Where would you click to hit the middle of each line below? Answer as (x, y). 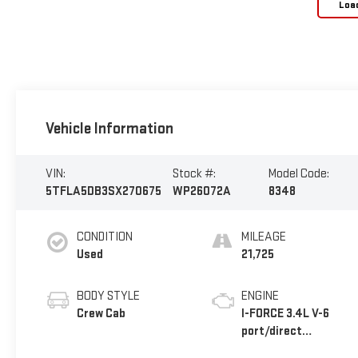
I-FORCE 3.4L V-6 (286, 313)
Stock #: (194, 173)
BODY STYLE (108, 296)
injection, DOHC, (284, 348)
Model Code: (298, 173)
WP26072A (201, 191)
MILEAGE (264, 237)
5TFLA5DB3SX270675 (103, 191)
